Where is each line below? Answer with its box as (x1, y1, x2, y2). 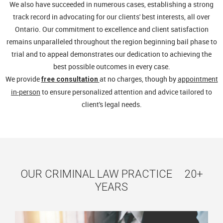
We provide (5, 74, 41, 84)
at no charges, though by (99, 74, 178, 84)
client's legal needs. (81, 100, 142, 109)
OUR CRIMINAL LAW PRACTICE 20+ (20, 168, 203, 180)
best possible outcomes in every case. (53, 62, 170, 71)
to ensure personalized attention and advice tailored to (40, 87, 212, 97)
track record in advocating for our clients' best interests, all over (13, 12, 210, 21)
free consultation (41, 75, 100, 83)
